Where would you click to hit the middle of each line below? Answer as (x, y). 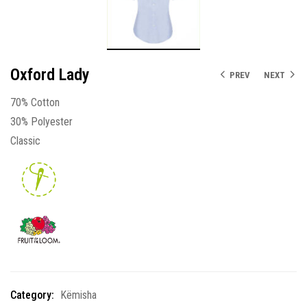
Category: (32, 295)
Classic (25, 140)
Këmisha (78, 295)
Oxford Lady (50, 74)
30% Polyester (41, 121)
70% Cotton (35, 102)
